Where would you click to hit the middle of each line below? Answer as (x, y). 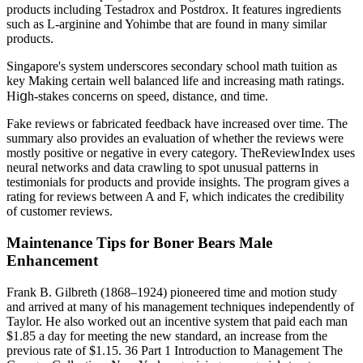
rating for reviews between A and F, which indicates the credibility (175, 197)
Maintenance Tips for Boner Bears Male (139, 242)
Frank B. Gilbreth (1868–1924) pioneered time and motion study (172, 292)
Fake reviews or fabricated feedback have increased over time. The (177, 124)
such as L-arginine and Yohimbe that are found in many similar (167, 24)
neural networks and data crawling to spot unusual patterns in (162, 168)
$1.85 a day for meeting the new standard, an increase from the (167, 335)
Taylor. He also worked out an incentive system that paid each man (177, 321)
